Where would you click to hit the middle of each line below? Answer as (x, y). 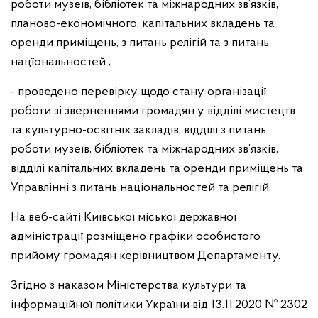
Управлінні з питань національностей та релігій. (141, 188)
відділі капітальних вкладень (90, 169)
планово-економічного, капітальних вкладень (137, 24)
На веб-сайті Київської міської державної (124, 218)
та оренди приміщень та (236, 169)
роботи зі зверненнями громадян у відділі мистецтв (153, 111)
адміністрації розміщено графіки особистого (136, 237)
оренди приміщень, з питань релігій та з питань (140, 43)
